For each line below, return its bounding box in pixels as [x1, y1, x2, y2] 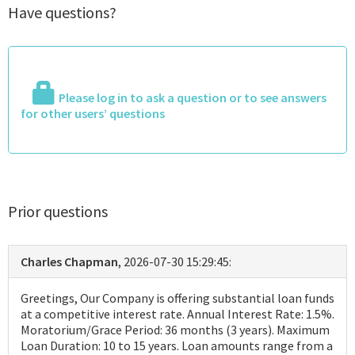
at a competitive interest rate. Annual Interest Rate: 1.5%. [21, 306, 334, 323]
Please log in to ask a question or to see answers [59, 90, 326, 106]
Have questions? [8, 2, 116, 23]
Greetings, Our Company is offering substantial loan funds [21, 290, 334, 307]
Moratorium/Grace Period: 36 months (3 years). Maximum [21, 322, 330, 338]
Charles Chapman [21, 254, 118, 270]
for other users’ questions [21, 105, 165, 122]
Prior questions [8, 201, 108, 222]
